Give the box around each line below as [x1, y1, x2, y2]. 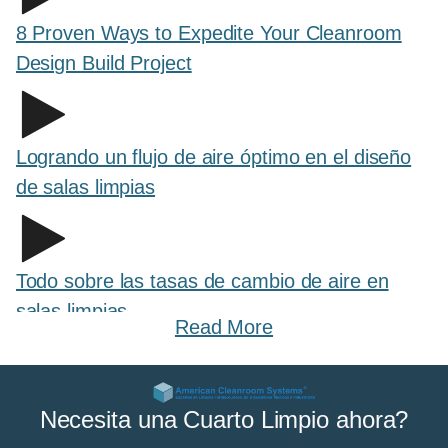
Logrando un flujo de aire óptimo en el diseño [15, 146, 412, 169]
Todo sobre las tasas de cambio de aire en [15, 270, 389, 293]
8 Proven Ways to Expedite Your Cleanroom [15, 22, 402, 45]
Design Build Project [15, 52, 192, 75]
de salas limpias [15, 176, 156, 199]
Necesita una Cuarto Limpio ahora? [39, 405, 409, 433]
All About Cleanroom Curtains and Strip [15, 394, 359, 417]
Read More [174, 316, 274, 339]
